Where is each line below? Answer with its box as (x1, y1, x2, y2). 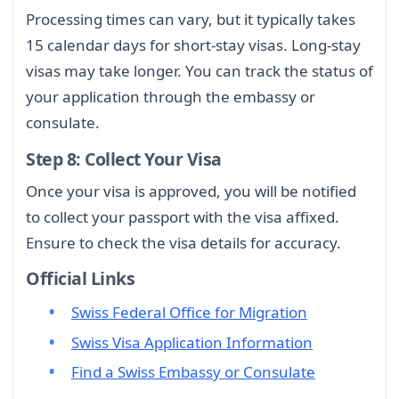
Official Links (26, 266, 135, 291)
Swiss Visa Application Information (71, 331, 313, 353)
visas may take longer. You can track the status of (26, 61, 373, 82)
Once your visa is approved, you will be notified (26, 180, 356, 201)
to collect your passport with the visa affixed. (26, 206, 339, 227)
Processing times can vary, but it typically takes (26, 9, 355, 30)
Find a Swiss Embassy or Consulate (71, 361, 315, 382)
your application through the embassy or (26, 86, 315, 108)
